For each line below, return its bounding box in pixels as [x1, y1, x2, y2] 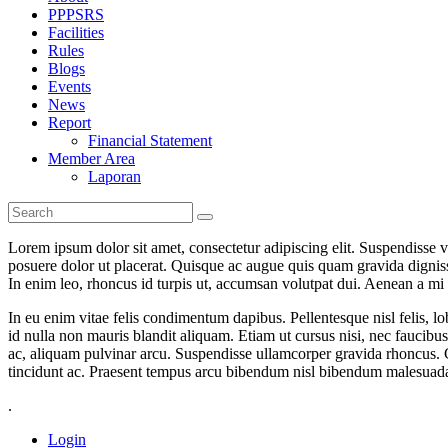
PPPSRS [48, 6, 104, 23]
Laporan [88, 168, 141, 185]
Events [48, 78, 91, 95]
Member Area [48, 150, 135, 167]
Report [48, 114, 91, 131]
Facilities [48, 24, 104, 41]
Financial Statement [88, 132, 212, 149]
